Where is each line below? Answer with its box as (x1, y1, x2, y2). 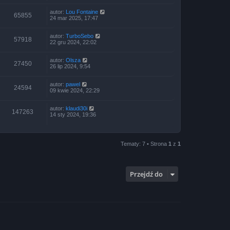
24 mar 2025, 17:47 (50, 15, 98, 21)
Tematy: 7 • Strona (121, 140, 168, 147)
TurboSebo (66, 33, 93, 39)
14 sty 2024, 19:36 (50, 111, 96, 118)
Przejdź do (130, 169, 163, 179)
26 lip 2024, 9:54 (50, 63, 90, 69)
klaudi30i (66, 105, 87, 111)
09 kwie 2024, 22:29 (50, 87, 100, 93)
